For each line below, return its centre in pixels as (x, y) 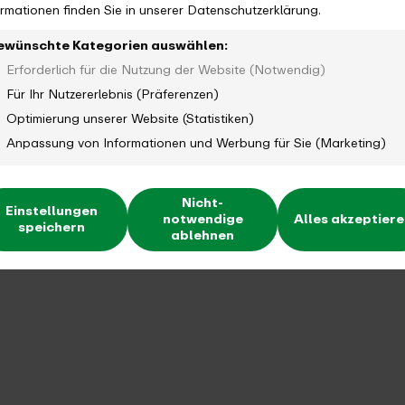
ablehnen (202, 235)
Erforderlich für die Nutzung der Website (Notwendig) (166, 70)
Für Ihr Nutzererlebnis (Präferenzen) (113, 94)
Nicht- (202, 202)
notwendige (202, 219)
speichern (52, 227)
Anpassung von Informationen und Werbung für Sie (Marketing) (196, 144)
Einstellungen (52, 211)
